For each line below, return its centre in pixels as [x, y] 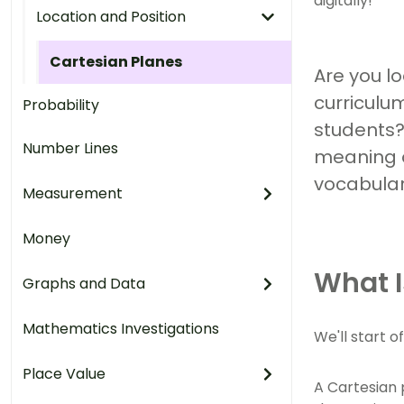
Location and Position [111, 17]
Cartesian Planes [116, 62]
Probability [61, 105]
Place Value [64, 374]
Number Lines [70, 148]
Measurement [73, 193]
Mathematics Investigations [121, 329]
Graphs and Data [84, 284]
